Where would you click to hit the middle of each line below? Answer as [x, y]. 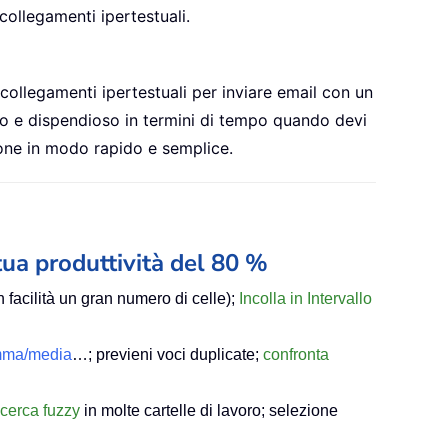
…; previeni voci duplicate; [167, 355]
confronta [296, 355]
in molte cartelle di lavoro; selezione [209, 411]
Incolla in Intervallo [305, 299]
